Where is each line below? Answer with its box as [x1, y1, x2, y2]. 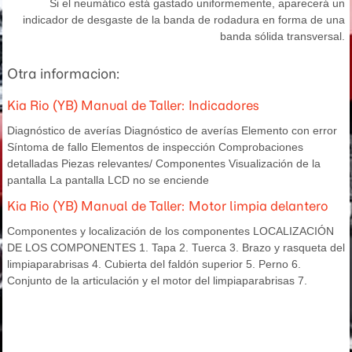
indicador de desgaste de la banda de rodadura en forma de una [23, 13, 345, 26]
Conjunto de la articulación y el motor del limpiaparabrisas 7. [7, 274, 307, 287]
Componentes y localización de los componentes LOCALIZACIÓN [7, 225, 334, 237]
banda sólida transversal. [220, 30, 345, 42]
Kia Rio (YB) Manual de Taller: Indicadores [7, 97, 259, 113]
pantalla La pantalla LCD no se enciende [7, 174, 209, 186]
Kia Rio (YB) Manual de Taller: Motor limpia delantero [7, 198, 328, 214]
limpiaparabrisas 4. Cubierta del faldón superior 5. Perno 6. [7, 258, 301, 270]
